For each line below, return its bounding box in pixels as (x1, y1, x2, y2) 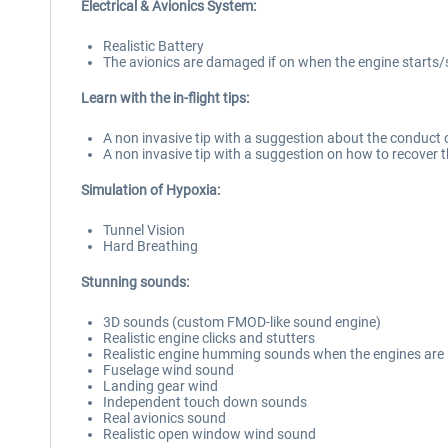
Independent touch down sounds (103, 394, 307, 410)
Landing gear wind (103, 378, 218, 394)
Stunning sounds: (81, 274, 189, 290)
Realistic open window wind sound (103, 426, 316, 442)
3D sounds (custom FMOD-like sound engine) (103, 314, 381, 330)
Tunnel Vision (103, 222, 185, 238)
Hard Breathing (103, 238, 198, 254)
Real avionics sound (103, 410, 226, 426)
